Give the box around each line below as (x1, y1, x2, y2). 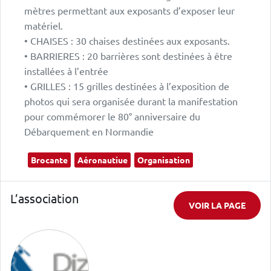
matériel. (24, 19, 63, 32)
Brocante (31, 154, 68, 166)
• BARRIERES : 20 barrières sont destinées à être (24, 50, 232, 62)
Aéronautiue (77, 154, 128, 166)
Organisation (137, 154, 190, 166)
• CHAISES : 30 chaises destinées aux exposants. (24, 34, 230, 47)
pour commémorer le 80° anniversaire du (24, 110, 200, 123)
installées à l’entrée (24, 65, 108, 77)
